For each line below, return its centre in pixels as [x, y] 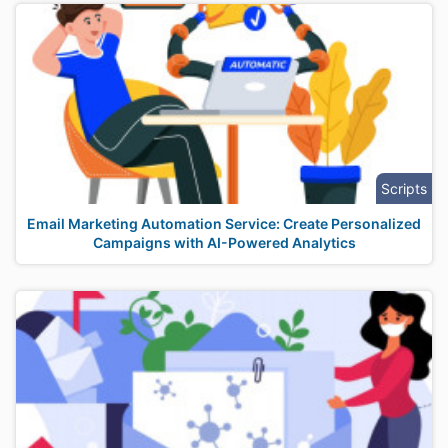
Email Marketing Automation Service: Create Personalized [224, 223]
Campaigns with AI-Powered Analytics [224, 242]
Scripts [404, 188]
